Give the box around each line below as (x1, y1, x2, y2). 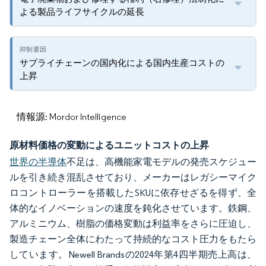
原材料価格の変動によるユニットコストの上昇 (9, 139, 209, 151)
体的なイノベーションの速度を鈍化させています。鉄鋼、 (9, 202, 256, 214)
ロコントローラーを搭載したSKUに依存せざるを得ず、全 (9, 187, 256, 198)
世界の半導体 (9, 156, 66, 167)
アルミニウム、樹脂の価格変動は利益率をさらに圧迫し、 (9, 218, 256, 229)
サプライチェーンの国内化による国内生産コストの (20, 57, 224, 68)
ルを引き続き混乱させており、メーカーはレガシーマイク (9, 172, 256, 183)
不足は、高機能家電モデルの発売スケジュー (66, 156, 256, 167)
